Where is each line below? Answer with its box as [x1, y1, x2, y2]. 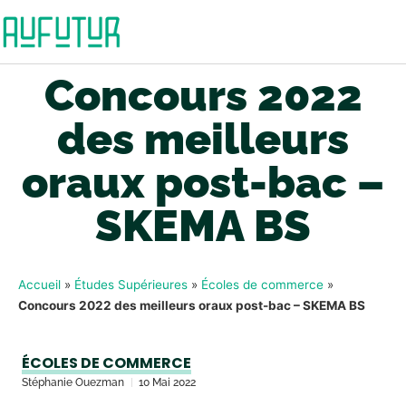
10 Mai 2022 [139, 376, 196, 389]
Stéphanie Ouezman [22, 376, 124, 389]
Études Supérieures [74, 277, 188, 292]
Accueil [18, 277, 61, 292]
